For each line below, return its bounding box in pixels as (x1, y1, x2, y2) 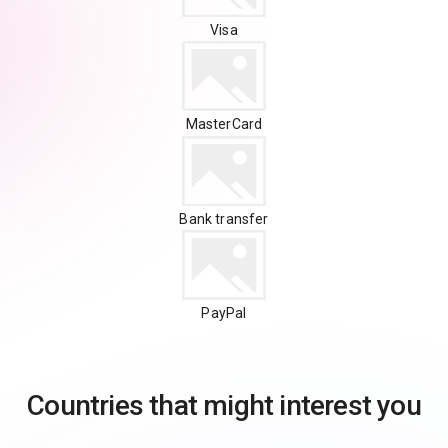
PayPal (201, 304, 247, 321)
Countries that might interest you (27, 388, 421, 422)
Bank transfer (179, 210, 269, 227)
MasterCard (185, 116, 263, 133)
